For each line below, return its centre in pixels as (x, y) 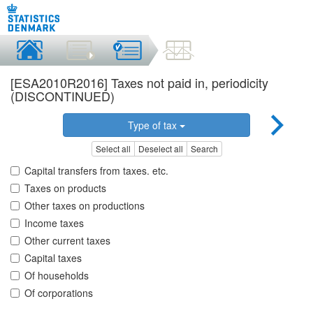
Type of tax (153, 125)
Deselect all (160, 149)
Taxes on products (65, 188)
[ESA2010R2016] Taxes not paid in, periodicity (139, 82)
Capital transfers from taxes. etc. (96, 171)
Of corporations (59, 293)
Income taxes (54, 223)
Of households (57, 276)
